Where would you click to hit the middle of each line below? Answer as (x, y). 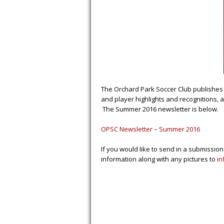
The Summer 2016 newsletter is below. (160, 109)
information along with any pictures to (159, 159)
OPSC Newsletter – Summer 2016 (150, 129)
